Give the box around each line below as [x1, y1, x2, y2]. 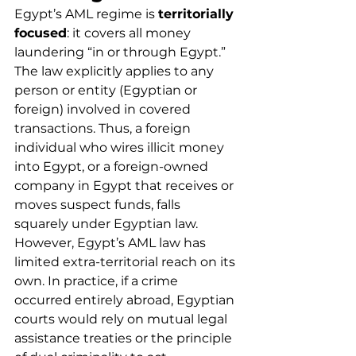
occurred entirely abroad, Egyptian [14, 292, 238, 308]
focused [14, 25, 67, 41]
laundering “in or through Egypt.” [14, 44, 229, 60]
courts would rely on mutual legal [14, 311, 230, 327]
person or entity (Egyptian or [14, 83, 200, 98]
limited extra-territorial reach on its [14, 254, 238, 269]
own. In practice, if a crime [14, 273, 181, 288]
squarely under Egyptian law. [14, 216, 198, 231]
